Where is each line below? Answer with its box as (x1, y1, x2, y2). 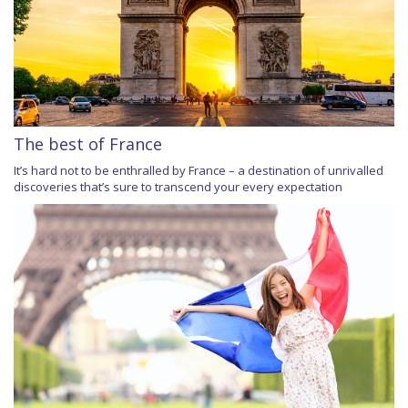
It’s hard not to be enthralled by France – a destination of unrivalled (14, 161, 383, 178)
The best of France (14, 132, 162, 155)
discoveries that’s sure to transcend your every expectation (14, 178, 342, 195)
